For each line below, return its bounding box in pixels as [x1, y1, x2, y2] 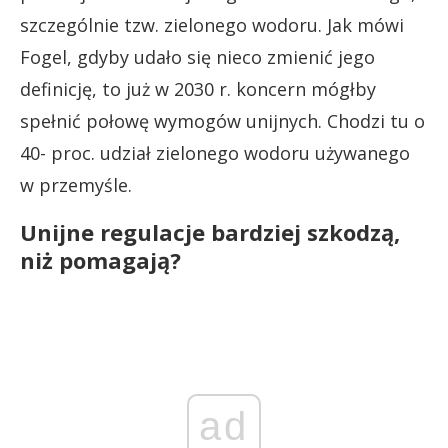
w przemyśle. [20, 173, 132, 197]
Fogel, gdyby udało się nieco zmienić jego [20, 45, 375, 69]
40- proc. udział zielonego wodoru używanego [20, 141, 410, 165]
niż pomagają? [20, 245, 181, 275]
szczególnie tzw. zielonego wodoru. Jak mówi [20, 13, 404, 37]
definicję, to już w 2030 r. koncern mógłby [20, 77, 376, 101]
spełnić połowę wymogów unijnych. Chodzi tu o [20, 109, 425, 133]
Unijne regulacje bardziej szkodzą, [20, 217, 400, 247]
